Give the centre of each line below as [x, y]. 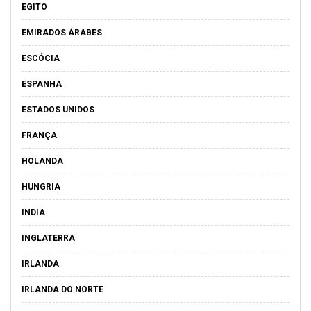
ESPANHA [42, 84]
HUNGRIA [41, 187]
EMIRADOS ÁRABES [62, 33]
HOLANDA [42, 161]
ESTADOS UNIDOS [58, 110]
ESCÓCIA [41, 58]
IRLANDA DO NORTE [62, 289]
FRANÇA [39, 135]
